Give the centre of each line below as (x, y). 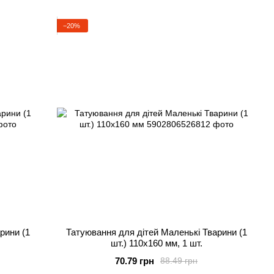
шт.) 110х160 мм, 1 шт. (156, 243)
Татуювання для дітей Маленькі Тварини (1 (156, 232)
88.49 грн (179, 261)
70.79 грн (135, 261)
